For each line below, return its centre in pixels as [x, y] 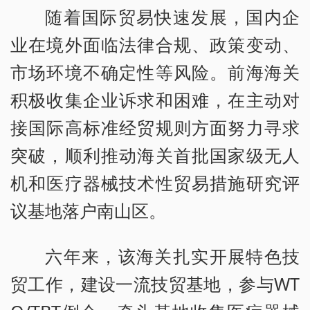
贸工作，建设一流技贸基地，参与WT [155, 284]
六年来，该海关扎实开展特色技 [172, 256]
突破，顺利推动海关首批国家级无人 [155, 155]
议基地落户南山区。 [88, 211]
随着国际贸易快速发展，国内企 [172, 17]
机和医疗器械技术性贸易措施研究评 [155, 183]
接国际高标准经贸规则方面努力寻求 [155, 128]
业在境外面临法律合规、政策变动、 [155, 45]
